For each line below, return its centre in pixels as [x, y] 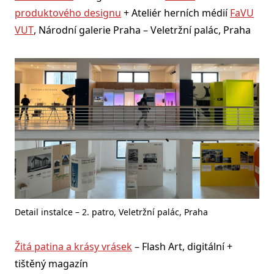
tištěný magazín [51, 263]
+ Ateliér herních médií [176, 13]
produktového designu [68, 13]
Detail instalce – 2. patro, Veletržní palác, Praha [111, 212]
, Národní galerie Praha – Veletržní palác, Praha [142, 30]
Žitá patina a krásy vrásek [73, 246]
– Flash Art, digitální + [182, 246]
